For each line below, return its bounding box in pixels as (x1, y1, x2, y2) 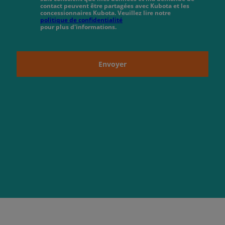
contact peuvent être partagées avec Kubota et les (40, 1, 189, 10)
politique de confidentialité (40, 15, 123, 24)
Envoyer (98, 59, 127, 69)
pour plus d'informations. (40, 22, 117, 31)
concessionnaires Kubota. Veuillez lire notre (40, 8, 171, 17)
